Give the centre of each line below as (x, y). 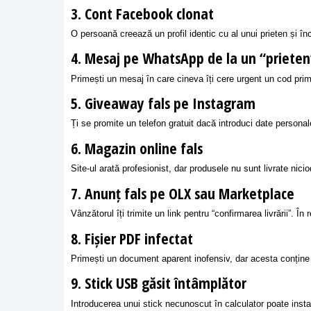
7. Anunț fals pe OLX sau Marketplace (183, 193)
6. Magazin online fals (137, 149)
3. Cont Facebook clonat (142, 13)
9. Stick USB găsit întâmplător (159, 283)
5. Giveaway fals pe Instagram (163, 103)
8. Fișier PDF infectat (132, 238)
